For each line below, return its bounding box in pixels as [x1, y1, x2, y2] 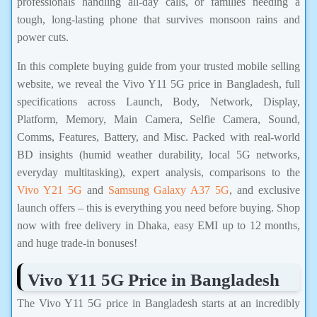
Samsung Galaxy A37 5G [108, 184, 230, 196]
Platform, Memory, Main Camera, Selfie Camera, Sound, [17, 113, 300, 125]
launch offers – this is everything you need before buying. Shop [17, 202, 300, 214]
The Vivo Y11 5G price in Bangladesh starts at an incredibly [17, 296, 300, 309]
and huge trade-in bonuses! [17, 237, 137, 249]
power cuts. [17, 31, 69, 43]
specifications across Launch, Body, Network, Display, [17, 96, 300, 108]
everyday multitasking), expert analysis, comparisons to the [17, 166, 300, 178]
